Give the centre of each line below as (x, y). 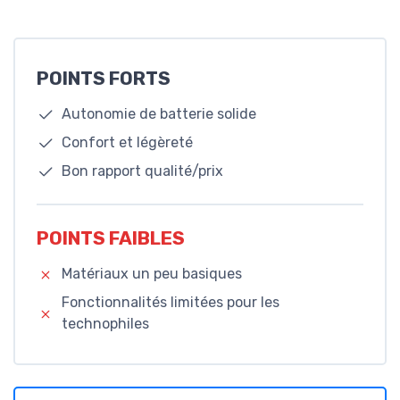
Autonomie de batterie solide (159, 114)
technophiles (105, 323)
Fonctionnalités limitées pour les (170, 302)
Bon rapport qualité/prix (142, 171)
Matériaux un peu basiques (152, 273)
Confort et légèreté (127, 143)
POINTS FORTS (104, 79)
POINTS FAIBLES (111, 238)
